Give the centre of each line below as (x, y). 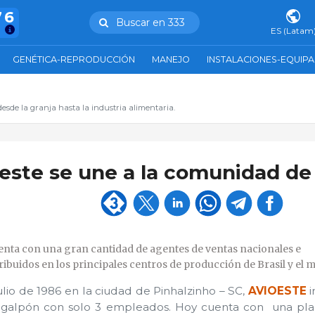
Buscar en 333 (150, 22)
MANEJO (171, 59)
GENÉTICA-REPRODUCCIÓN (74, 59)
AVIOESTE (277, 291)
